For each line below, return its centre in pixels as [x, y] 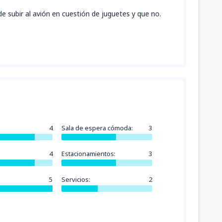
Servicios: [76, 179]
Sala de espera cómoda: [97, 128]
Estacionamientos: [89, 154]
